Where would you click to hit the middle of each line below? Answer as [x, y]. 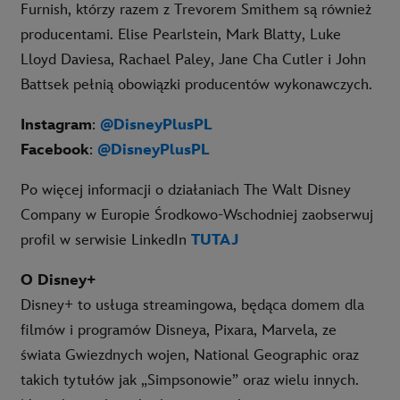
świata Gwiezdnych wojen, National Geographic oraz [190, 355]
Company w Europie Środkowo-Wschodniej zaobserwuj [197, 215]
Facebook [55, 150]
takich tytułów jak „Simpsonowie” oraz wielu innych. [190, 380]
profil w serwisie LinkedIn [104, 240]
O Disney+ [58, 280]
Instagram [56, 125]
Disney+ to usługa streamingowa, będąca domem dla [192, 305]
